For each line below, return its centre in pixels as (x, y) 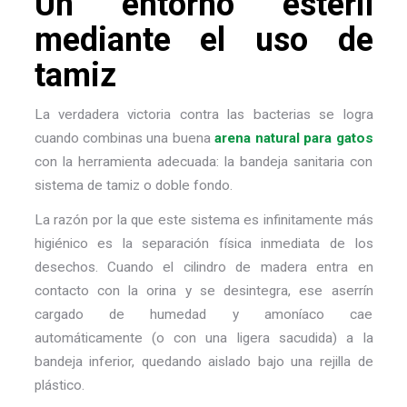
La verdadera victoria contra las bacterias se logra (203, 115)
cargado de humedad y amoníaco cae (203, 314)
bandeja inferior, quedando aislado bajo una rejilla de (203, 361)
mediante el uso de (203, 40)
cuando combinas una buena (124, 139)
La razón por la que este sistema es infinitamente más (203, 219)
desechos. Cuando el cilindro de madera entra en (203, 267)
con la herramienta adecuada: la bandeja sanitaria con (203, 162)
